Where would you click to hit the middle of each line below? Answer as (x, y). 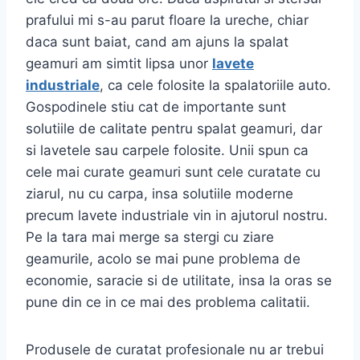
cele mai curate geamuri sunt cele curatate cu (173, 172)
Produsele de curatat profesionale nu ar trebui (175, 350)
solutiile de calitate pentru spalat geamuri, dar (174, 129)
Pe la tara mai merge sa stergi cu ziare (150, 237)
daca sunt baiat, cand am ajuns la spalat (157, 42)
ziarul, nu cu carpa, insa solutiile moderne (160, 194)
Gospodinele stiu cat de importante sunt (156, 107)
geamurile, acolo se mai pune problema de (163, 259)
